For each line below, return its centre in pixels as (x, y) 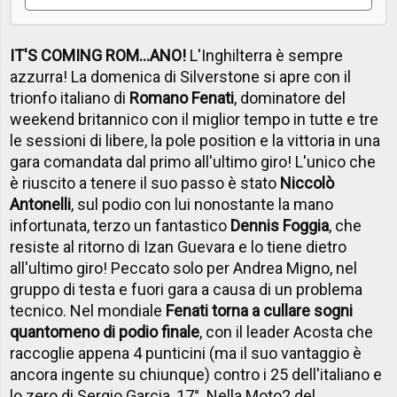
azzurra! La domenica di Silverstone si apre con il (181, 77)
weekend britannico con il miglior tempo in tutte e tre (195, 120)
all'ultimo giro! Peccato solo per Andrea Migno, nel (184, 269)
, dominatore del (290, 98)
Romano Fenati (182, 98)
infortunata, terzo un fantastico (121, 226)
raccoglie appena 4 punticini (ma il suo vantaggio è (186, 354)
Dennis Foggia (280, 226)
